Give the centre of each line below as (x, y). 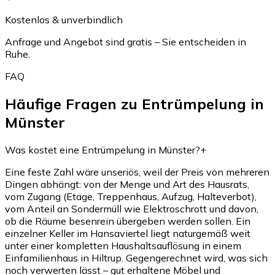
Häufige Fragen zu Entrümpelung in (134, 103)
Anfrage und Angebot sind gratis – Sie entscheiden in (126, 41)
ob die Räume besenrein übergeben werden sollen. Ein (128, 221)
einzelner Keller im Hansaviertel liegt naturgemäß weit (128, 233)
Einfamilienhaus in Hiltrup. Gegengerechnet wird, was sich (136, 258)
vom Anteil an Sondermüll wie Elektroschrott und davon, (132, 208)
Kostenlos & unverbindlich (64, 19)
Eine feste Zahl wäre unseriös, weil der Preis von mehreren (137, 172)
